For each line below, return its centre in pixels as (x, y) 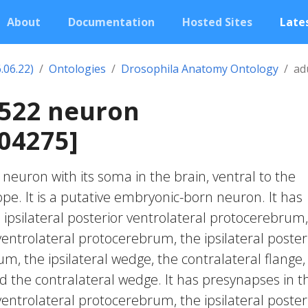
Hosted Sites (217, 22)
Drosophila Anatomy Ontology (200, 69)
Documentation (111, 22)
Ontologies (77, 69)
